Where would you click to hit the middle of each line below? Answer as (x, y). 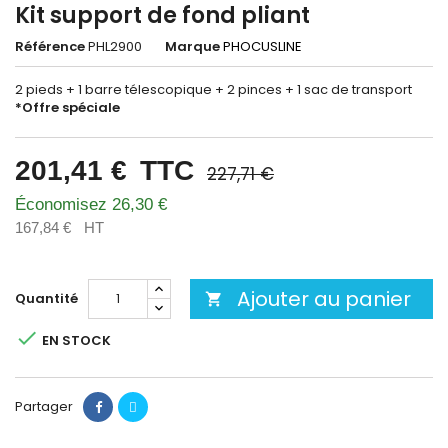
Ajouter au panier (323, 299)
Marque (192, 46)
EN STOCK (75, 340)
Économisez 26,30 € (91, 204)
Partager (44, 406)
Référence (50, 46)
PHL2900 (115, 46)
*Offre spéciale (67, 107)
